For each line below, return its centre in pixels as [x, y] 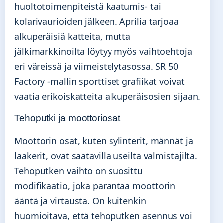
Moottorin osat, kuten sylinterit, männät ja [104, 141]
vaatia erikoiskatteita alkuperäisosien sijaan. [108, 96]
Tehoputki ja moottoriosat [67, 118]
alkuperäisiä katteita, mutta [73, 36]
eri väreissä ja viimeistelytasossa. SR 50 [96, 66]
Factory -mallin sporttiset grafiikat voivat [100, 81]
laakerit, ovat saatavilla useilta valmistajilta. [106, 156]
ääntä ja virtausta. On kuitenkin [80, 200]
